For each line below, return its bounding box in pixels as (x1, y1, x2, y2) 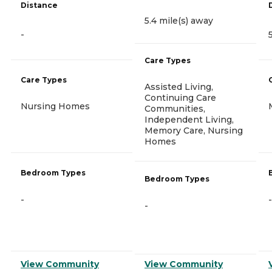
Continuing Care (144, 92, 216, 103)
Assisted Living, (144, 81, 213, 92)
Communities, (144, 103, 205, 114)
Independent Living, (144, 114, 234, 125)
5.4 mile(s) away (144, 15, 213, 26)
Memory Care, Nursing (144, 124, 243, 136)
